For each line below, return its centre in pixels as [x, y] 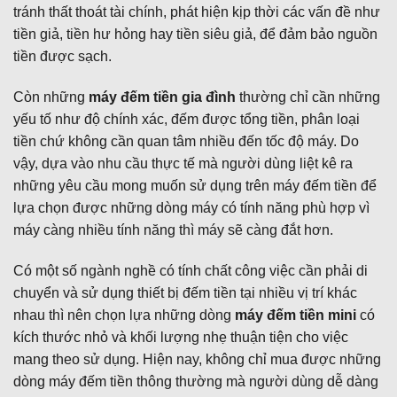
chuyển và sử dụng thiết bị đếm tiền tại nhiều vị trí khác [185, 292]
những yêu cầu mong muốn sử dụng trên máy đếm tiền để [195, 185]
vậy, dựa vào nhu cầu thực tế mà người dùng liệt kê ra [183, 163]
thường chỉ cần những [308, 97]
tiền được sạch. [62, 57]
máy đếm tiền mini [296, 315]
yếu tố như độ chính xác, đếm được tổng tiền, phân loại [187, 119]
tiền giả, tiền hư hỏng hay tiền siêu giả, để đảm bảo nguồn [195, 35]
